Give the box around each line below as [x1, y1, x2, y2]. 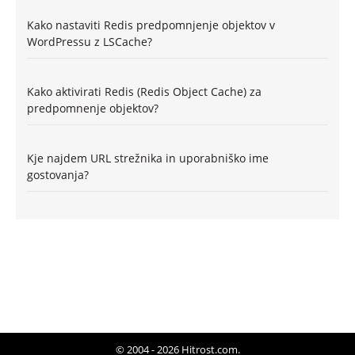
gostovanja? [27, 166, 89, 182]
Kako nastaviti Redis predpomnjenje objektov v [27, 17, 275, 32]
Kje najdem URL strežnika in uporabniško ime [27, 150, 269, 166]
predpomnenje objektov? [27, 100, 158, 116]
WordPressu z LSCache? [27, 33, 152, 49]
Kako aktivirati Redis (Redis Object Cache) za [27, 83, 261, 99]
